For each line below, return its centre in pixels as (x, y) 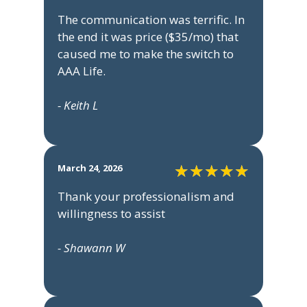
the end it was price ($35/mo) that (148, 37)
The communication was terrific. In (151, 20)
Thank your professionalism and (146, 197)
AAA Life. (82, 71)
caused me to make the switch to (146, 54)
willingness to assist (111, 214)
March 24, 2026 (90, 168)
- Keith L (78, 106)
